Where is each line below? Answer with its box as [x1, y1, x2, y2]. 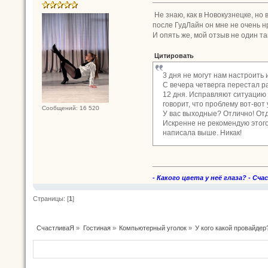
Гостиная [83, 224, 111, 232]
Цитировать [154, 52, 194, 60]
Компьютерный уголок [118, 224, 187, 232]
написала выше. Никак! [163, 128, 242, 137]
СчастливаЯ [36, 224, 75, 232]
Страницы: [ [33, 194, 69, 202]
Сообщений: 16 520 [42, 105, 99, 112]
